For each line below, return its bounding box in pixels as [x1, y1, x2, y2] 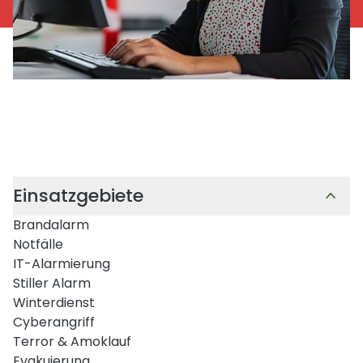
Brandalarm [13, 215, 89, 234]
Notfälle [13, 234, 63, 254]
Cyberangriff [13, 312, 95, 331]
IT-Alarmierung [13, 254, 110, 273]
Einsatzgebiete [13, 182, 143, 208]
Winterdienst [13, 293, 95, 312]
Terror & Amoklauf [13, 331, 131, 351]
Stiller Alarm [13, 273, 91, 293]
